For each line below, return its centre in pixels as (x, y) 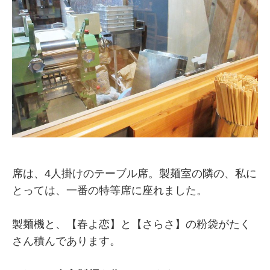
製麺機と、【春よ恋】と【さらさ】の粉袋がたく (131, 224)
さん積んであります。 (66, 241)
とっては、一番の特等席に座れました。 (110, 190)
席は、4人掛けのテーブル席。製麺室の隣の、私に (134, 173)
